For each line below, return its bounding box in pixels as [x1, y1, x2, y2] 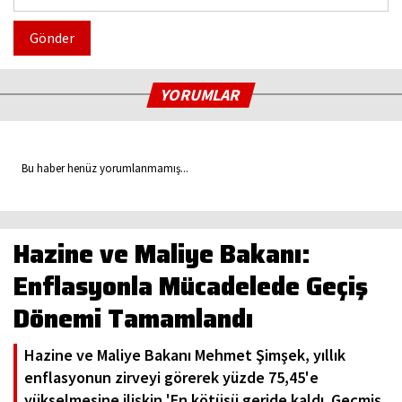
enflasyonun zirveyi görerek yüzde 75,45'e [24, 366, 319, 388]
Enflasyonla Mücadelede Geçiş [13, 266, 368, 306]
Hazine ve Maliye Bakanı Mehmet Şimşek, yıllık [24, 344, 345, 365]
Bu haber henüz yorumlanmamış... [13, 160, 188, 176]
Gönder [30, 28, 74, 47]
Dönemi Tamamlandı [13, 298, 253, 338]
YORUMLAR [159, 83, 244, 105]
